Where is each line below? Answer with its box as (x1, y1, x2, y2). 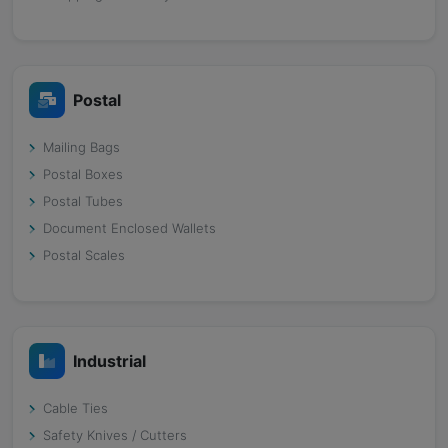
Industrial (73, 350, 146, 371)
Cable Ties (43, 400, 108, 416)
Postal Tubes (43, 193, 123, 209)
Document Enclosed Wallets (43, 220, 216, 236)
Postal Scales (43, 247, 125, 263)
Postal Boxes (43, 166, 123, 182)
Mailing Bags (43, 139, 120, 155)
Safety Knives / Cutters (43, 427, 187, 443)
